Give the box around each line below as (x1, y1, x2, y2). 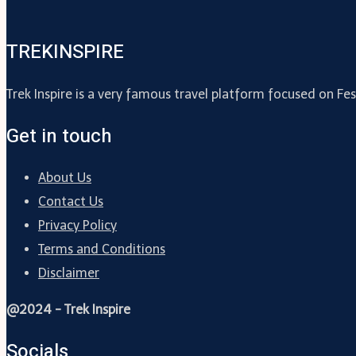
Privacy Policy (38, 218, 117, 234)
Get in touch (6, 122, 112, 150)
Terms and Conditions (38, 242, 165, 257)
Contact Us (38, 194, 103, 210)
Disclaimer (38, 265, 99, 281)
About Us (38, 170, 91, 186)
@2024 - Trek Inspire (6, 302, 130, 318)
